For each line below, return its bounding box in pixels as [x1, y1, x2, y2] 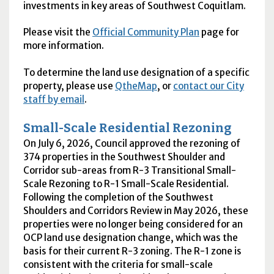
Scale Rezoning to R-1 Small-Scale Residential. [23, 177, 229, 190]
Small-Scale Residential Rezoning [23, 120, 231, 135]
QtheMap [114, 80, 157, 92]
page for [199, 26, 239, 39]
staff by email [23, 93, 84, 105]
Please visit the [23, 26, 92, 39]
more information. [23, 40, 104, 52]
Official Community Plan [92, 26, 199, 39]
